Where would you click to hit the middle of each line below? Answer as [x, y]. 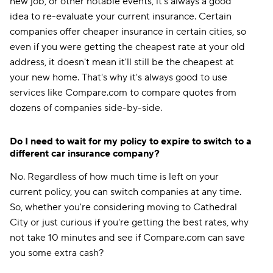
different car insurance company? [85, 154]
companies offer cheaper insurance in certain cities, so [128, 32]
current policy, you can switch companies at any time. [126, 192]
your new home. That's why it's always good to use [119, 77]
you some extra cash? [57, 253]
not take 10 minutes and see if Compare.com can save [127, 238]
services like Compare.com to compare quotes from [123, 93]
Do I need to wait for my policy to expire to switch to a [131, 141]
